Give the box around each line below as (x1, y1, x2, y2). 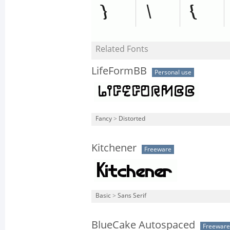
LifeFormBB (91, 65, 147, 77)
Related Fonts (95, 44, 148, 54)
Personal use (155, 69, 191, 76)
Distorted (119, 115, 145, 122)
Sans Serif (118, 192, 146, 199)
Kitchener (91, 142, 137, 154)
